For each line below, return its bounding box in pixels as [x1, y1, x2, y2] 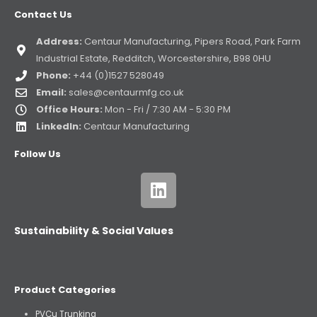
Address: [36, 34, 82, 48]
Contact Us [14, 7, 72, 21]
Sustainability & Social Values [14, 223, 173, 238]
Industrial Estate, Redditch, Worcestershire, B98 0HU [36, 51, 271, 65]
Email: [36, 85, 67, 99]
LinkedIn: [36, 119, 81, 133]
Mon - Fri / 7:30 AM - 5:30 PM [103, 102, 231, 116]
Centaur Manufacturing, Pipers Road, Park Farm [82, 34, 301, 48]
